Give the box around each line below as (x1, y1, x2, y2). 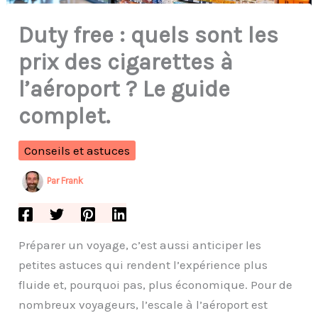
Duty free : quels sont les (18, 21, 279, 48)
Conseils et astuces (24, 143, 131, 158)
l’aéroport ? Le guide (18, 75, 231, 102)
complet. (18, 102, 111, 129)
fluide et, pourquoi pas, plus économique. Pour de (18, 277, 293, 292)
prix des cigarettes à (18, 48, 234, 75)
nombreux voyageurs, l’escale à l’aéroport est (18, 297, 268, 312)
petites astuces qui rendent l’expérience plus (18, 257, 268, 272)
